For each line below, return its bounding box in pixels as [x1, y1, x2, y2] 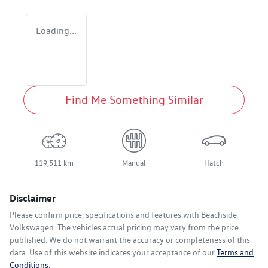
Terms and [217, 248, 254, 258]
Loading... [36, 25, 77, 37]
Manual [122, 159, 146, 168]
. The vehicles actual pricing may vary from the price [54, 223, 239, 233]
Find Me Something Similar [65, 93, 203, 108]
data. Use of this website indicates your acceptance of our [10, 248, 215, 258]
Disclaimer [10, 192, 56, 205]
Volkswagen [10, 223, 54, 233]
